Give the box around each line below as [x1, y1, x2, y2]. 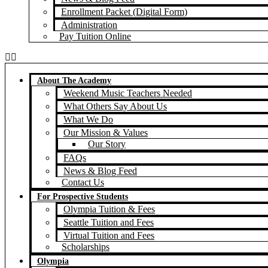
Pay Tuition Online [59, 31, 131, 41]
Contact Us [62, 177, 104, 187]
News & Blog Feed [63, 166, 137, 176]
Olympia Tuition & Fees [63, 204, 155, 214]
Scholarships [62, 242, 109, 252]
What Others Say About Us [63, 101, 167, 111]
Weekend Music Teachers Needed [63, 88, 192, 98]
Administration [61, 20, 117, 30]
